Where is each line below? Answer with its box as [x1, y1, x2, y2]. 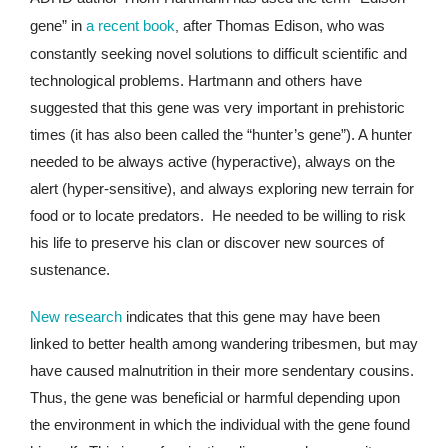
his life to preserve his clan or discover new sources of [30, 234, 384, 252]
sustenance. [30, 261, 110, 279]
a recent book [86, 17, 175, 35]
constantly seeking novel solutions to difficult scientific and [30, 45, 407, 63]
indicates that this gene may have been [126, 308, 380, 326]
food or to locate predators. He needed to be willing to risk [30, 207, 406, 225]
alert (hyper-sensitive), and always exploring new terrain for [30, 180, 414, 198]
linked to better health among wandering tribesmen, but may [30, 335, 418, 353]
